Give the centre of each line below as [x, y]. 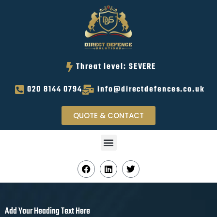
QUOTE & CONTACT [108, 115]
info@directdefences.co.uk [151, 89]
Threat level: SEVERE [116, 67]
